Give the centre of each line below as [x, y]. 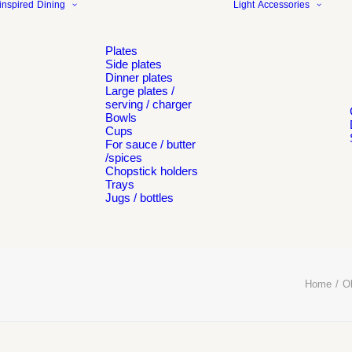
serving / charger [148, 104]
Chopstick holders [152, 171]
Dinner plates [139, 77]
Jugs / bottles [139, 198]
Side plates [134, 64]
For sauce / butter [150, 144]
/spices [124, 158]
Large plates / [140, 91]
